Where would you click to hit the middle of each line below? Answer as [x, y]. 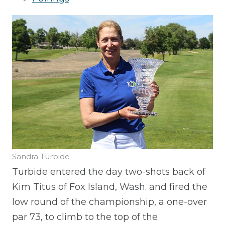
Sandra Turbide [41, 156]
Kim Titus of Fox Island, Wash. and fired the [110, 187]
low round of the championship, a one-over [109, 202]
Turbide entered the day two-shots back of [109, 172]
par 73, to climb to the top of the [85, 217]
